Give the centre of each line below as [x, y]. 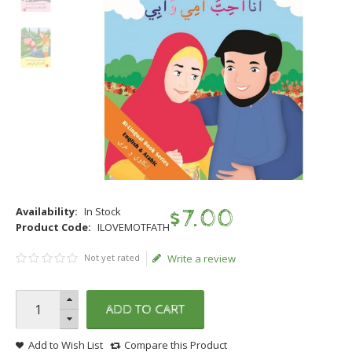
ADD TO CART [145, 309]
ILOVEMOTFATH [134, 227]
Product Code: [53, 227]
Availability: [47, 211]
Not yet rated [112, 257]
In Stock [103, 211]
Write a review [202, 258]
